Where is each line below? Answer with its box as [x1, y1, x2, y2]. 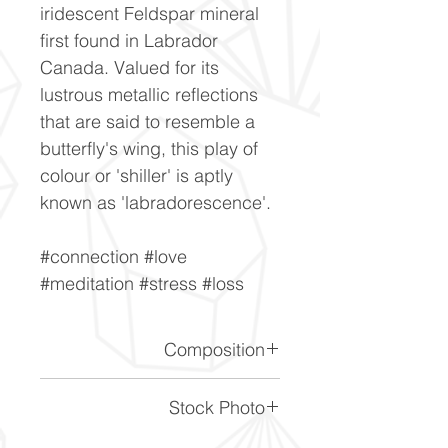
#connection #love [40, 244, 187, 268]
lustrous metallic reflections [40, 82, 258, 106]
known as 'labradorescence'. [40, 190, 271, 214]
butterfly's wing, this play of [40, 136, 258, 160]
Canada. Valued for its [40, 55, 219, 79]
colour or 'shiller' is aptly [40, 163, 233, 187]
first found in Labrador [40, 28, 218, 52]
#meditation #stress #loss [40, 271, 244, 295]
